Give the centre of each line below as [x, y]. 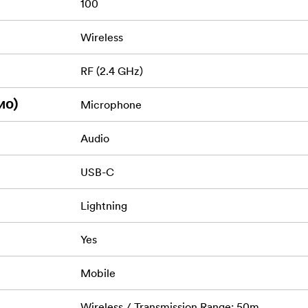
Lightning [103, 206]
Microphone [111, 105]
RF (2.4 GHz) [111, 71]
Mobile [98, 273]
